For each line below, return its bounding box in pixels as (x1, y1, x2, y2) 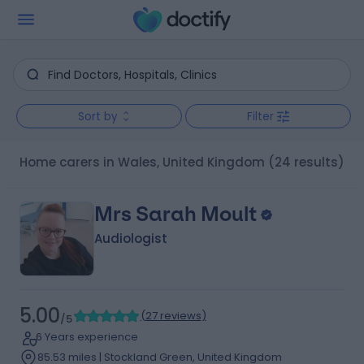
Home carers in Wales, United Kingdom (27, 154, 265, 171)
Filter (247, 108, 274, 124)
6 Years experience (35, 329, 138, 344)
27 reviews (145, 308, 201, 323)
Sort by (77, 108, 118, 124)
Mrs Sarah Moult (93, 202, 257, 226)
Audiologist (93, 230, 167, 247)
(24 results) (267, 154, 344, 171)
